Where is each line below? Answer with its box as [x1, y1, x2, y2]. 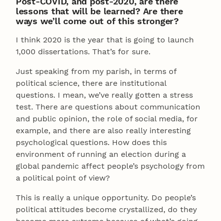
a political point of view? [16, 173, 110, 183]
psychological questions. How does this [16, 137, 167, 147]
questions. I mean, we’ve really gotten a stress [16, 90, 193, 100]
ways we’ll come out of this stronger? [15, 15, 179, 26]
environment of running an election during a [16, 149, 186, 159]
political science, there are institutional [16, 78, 166, 88]
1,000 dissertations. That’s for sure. [16, 46, 150, 56]
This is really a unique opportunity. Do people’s [16, 192, 196, 202]
